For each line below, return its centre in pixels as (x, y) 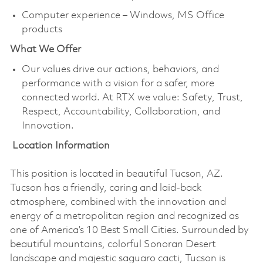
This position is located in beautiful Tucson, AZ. (116, 174)
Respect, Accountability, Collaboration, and (121, 112)
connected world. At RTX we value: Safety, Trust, (132, 97)
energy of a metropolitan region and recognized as (124, 216)
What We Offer (45, 49)
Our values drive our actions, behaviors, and (120, 69)
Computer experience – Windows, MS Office (123, 15)
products (42, 29)
